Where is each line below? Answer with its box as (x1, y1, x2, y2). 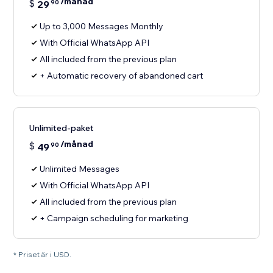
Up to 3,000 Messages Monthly (40, 21, 164, 32)
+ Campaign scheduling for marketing (40, 213, 189, 224)
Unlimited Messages (40, 163, 120, 175)
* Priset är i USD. (13, 250, 72, 260)
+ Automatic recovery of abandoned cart (40, 70, 204, 82)
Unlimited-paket (29, 122, 94, 134)
